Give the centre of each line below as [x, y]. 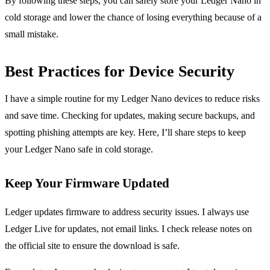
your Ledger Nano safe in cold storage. [79, 149]
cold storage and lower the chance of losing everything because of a [133, 17]
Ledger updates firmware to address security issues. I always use [127, 212]
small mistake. [32, 34]
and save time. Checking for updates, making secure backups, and [130, 115]
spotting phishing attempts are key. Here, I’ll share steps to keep [125, 132]
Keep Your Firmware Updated [87, 183]
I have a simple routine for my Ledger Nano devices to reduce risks [132, 98]
